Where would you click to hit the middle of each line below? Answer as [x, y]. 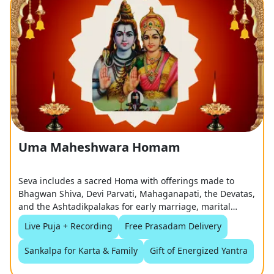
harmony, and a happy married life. [91, 220]
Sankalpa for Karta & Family [81, 251]
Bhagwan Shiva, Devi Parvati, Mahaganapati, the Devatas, [137, 194]
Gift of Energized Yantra [199, 251]
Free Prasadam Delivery [173, 226]
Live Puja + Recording [69, 226]
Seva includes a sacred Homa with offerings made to [127, 181]
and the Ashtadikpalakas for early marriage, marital [125, 207]
